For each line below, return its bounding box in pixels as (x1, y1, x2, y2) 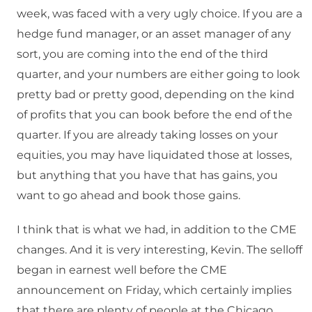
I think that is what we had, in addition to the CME (17, 223, 297, 237)
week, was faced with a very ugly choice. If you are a (17, 7, 302, 21)
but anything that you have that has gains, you (17, 169, 278, 182)
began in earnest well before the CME (17, 263, 227, 277)
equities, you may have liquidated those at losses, (17, 148, 292, 162)
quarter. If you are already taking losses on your (17, 128, 278, 142)
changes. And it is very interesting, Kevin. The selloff (17, 243, 302, 257)
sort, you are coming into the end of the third (17, 47, 268, 61)
